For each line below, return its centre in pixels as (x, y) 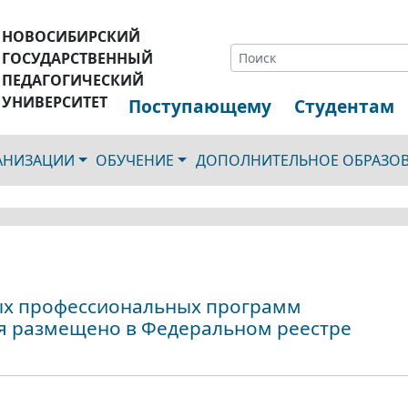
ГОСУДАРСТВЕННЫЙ (78, 58)
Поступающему (200, 106)
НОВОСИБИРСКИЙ (71, 36)
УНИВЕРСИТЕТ (55, 102)
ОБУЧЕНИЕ (135, 160)
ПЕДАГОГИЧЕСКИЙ (73, 80)
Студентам (345, 106)
